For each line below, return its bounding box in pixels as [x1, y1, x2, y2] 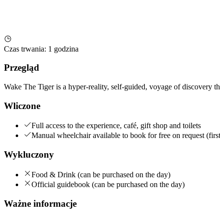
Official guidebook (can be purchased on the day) [31, 180, 185, 189]
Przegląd [4, 62, 39, 73]
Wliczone [4, 100, 40, 111]
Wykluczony [4, 149, 54, 160]
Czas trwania [4, 44, 44, 53]
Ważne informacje [4, 198, 77, 209]
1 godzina [48, 44, 79, 53]
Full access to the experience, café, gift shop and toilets [31, 121, 201, 130]
